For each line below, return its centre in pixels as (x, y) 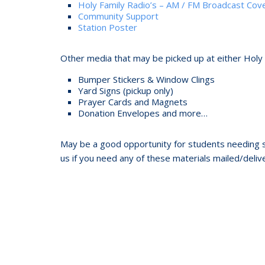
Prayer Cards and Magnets (133, 101)
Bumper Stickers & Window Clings (146, 79)
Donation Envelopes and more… (143, 113)
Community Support (118, 16)
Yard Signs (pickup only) (126, 90)
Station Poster (108, 27)
